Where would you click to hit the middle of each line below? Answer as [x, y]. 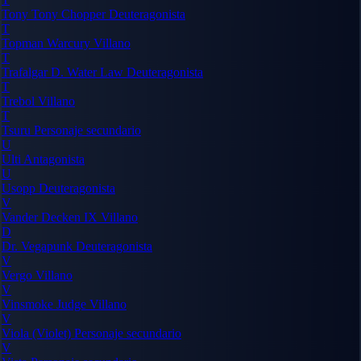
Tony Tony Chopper [55, 14]
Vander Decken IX [51, 217]
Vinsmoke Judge [46, 304]
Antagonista [54, 159]
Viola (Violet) [38, 333]
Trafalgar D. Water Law [64, 72]
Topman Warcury [48, 43]
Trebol [20, 101]
